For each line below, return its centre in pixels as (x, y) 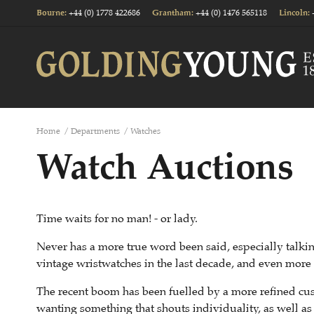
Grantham (172, 13)
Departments (95, 131)
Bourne (50, 13)
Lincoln (293, 13)
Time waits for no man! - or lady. (117, 219)
